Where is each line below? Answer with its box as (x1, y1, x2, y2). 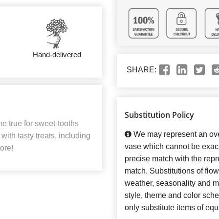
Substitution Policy (125, 109, 194, 120)
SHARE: (127, 66, 156, 74)
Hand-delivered (33, 50, 81, 59)
